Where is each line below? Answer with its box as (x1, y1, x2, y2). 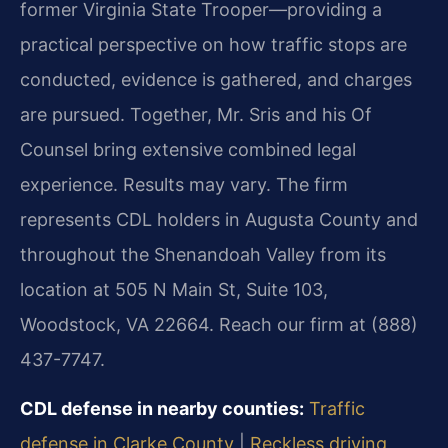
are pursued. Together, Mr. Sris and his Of (20, 103, 372, 125)
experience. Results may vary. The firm (20, 173, 348, 195)
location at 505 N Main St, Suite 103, (20, 278, 328, 300)
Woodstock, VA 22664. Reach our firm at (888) (20, 313, 418, 335)
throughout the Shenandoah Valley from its (20, 243, 386, 265)
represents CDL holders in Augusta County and (20, 208, 418, 230)
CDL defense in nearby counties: (20, 398, 304, 420)
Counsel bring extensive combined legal (20, 138, 356, 160)
